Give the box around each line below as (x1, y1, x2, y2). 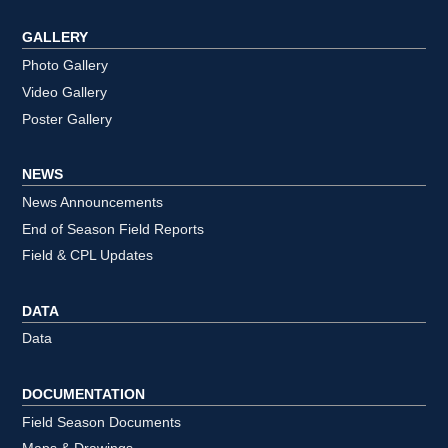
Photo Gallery (22, 58, 109, 74)
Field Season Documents (22, 414, 182, 430)
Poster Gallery (22, 111, 113, 127)
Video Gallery (22, 84, 108, 100)
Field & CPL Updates (22, 248, 154, 264)
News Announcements (22, 194, 164, 210)
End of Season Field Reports (22, 221, 205, 237)
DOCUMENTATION (22, 386, 146, 402)
